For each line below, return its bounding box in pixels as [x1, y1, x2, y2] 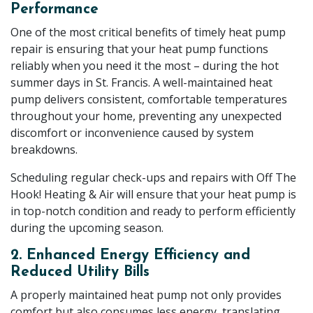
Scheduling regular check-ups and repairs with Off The [10, 170, 296, 186]
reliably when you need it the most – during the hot [10, 58, 279, 74]
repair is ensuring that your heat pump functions [10, 41, 268, 57]
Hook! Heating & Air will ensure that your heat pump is [10, 187, 296, 203]
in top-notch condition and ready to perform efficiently [10, 203, 296, 219]
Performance [10, 2, 99, 17]
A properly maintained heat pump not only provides [10, 287, 282, 303]
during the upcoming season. [10, 220, 163, 236]
